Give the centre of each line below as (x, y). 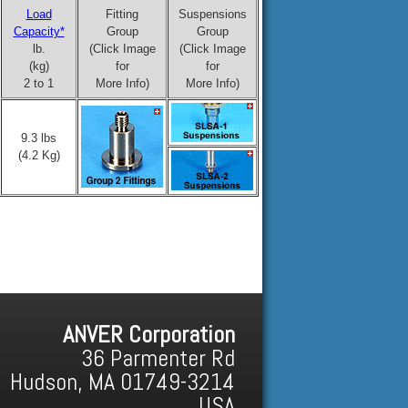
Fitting (122, 14)
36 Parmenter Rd (158, 358)
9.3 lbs (39, 138)
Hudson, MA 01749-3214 (123, 382)
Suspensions (212, 14)
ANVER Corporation (149, 335)
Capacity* (39, 31)
